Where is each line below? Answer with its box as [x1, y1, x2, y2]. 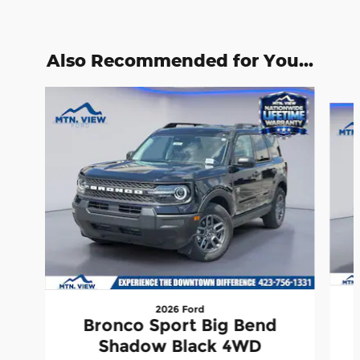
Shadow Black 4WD [98, 335, 262, 356]
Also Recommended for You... [47, 50, 313, 72]
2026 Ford [155, 302, 205, 315]
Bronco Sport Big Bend [83, 314, 277, 335]
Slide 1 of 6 [6, 88, 64, 102]
